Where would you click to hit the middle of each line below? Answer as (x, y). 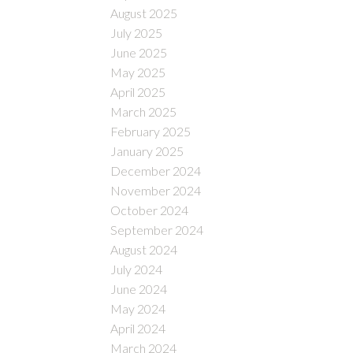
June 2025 (139, 52)
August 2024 (144, 249)
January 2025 (147, 150)
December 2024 (156, 170)
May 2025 (138, 72)
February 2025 (151, 131)
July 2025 (137, 32)
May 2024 (138, 308)
